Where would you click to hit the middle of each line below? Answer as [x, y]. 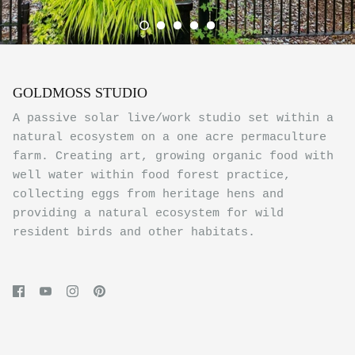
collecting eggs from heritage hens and [148, 194]
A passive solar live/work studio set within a [173, 118]
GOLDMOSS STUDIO [80, 92]
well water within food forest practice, [152, 175]
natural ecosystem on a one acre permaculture [170, 137]
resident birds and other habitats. [134, 232]
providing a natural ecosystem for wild [148, 213]
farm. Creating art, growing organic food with [173, 156]
